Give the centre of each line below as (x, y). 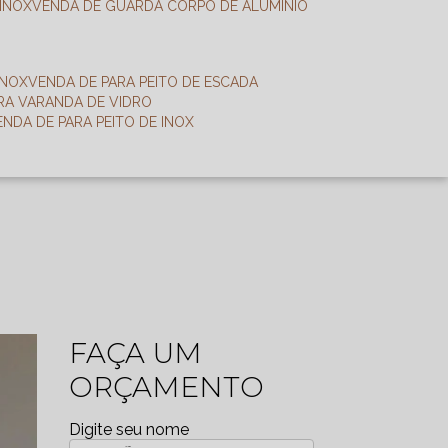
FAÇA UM (135, 353)
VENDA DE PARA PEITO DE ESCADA (148, 82)
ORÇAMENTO (166, 387)
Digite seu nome (128, 429)
